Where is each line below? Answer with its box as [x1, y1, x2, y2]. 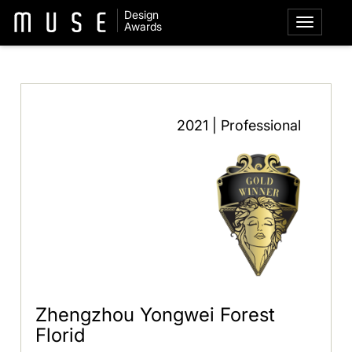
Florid [35, 323, 86, 346]
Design [123, 8, 159, 21]
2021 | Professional [176, 117, 301, 134]
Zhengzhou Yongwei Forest [35, 302, 276, 326]
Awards [123, 20, 162, 33]
